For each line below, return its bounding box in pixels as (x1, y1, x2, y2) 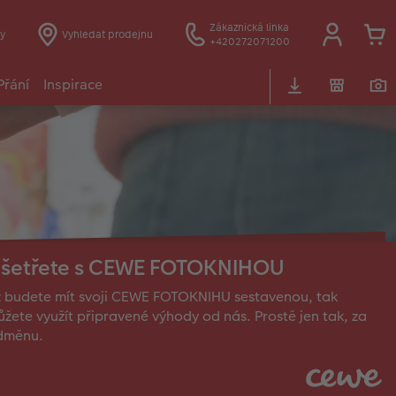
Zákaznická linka (209, 19, 289, 34)
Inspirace (43, 74, 103, 95)
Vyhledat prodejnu (62, 27, 153, 42)
